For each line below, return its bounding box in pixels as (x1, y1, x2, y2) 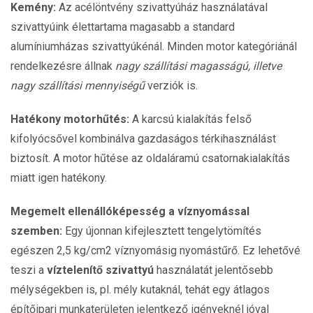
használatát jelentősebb (156, 263, 273, 277)
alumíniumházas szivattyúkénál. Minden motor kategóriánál (10, 40, 297, 53)
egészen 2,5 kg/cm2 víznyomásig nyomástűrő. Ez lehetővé (10, 244, 300, 257)
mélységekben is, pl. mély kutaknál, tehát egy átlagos (10, 283, 270, 296)
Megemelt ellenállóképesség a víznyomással (10, 205, 249, 218)
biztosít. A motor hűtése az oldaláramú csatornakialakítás (10, 152, 290, 165)
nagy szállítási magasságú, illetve (115, 59, 282, 73)
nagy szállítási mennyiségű (10, 79, 145, 92)
